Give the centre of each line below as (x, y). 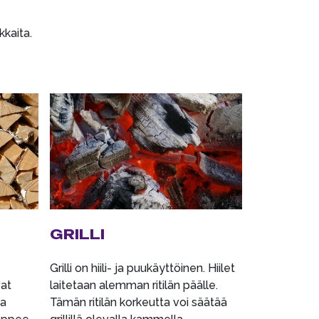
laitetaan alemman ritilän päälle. (134, 285)
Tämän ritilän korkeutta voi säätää (138, 302)
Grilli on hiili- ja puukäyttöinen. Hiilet (142, 268)
